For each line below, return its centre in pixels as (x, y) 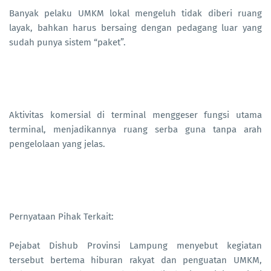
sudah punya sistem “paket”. (67, 43)
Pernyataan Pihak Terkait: (61, 217)
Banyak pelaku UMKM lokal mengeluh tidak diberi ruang (135, 14)
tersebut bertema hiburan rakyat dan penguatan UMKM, (135, 260)
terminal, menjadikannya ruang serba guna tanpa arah (135, 130)
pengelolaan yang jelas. (57, 144)
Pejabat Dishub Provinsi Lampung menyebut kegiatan (135, 246)
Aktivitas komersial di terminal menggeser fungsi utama (135, 115)
